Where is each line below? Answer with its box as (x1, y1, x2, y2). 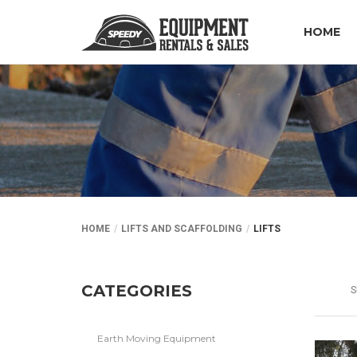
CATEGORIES (81, 280, 192, 300)
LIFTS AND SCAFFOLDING (121, 223, 242, 234)
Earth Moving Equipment (97, 331, 216, 344)
